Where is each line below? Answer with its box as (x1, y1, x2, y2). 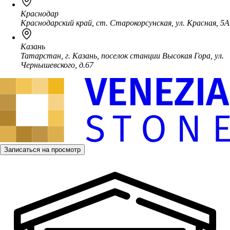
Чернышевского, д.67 (21, 61, 93, 70)
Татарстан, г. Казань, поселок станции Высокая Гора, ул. (21, 51, 224, 61)
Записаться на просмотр (4, 146, 81, 154)
